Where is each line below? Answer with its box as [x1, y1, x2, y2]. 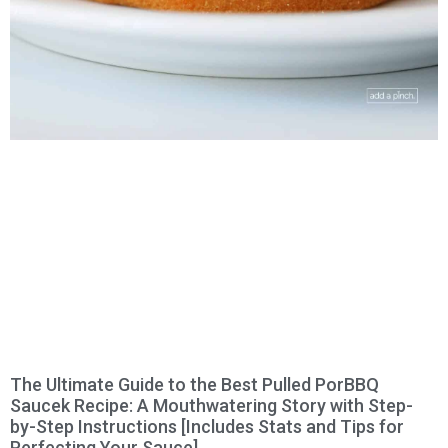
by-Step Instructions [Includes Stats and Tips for [10, 415, 404, 437]
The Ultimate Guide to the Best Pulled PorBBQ [10, 373, 379, 395]
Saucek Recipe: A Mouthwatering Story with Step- [10, 394, 413, 416]
